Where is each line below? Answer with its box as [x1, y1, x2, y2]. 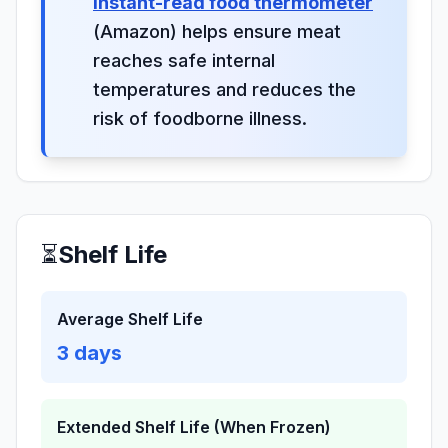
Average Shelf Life [57, 309, 203, 329]
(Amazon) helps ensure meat [93, 21, 341, 42]
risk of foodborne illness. [93, 108, 307, 129]
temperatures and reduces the [93, 79, 356, 100]
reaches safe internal [93, 50, 275, 71]
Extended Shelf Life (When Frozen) [57, 417, 331, 437]
